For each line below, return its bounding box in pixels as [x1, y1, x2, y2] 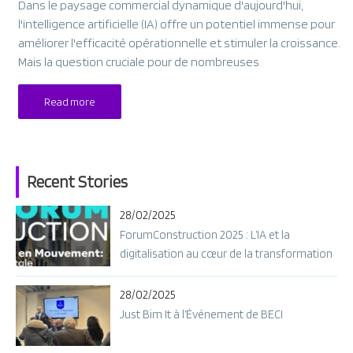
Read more [44, 95, 96, 108]
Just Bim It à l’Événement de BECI [120, 307, 283, 321]
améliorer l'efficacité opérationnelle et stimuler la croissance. [18, 35, 341, 50]
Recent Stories [27, 171, 128, 191]
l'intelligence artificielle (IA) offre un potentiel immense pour [18, 16, 336, 32]
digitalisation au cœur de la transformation [120, 246, 333, 261]
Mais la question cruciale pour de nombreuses [18, 54, 260, 69]
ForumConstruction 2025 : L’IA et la [120, 227, 290, 242]
